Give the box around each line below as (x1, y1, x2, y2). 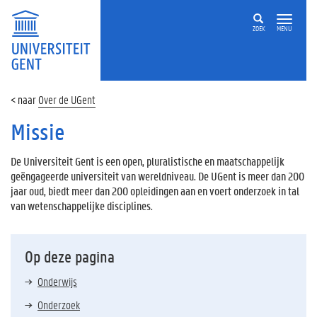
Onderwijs (38, 274, 77, 289)
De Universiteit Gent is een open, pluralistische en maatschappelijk (11, 154, 284, 168)
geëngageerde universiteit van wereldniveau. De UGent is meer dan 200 (11, 168, 304, 183)
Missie (11, 117, 65, 146)
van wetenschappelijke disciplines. (11, 198, 153, 213)
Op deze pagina (25, 246, 115, 267)
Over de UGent (38, 92, 96, 107)
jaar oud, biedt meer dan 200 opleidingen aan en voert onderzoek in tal (11, 183, 299, 198)
